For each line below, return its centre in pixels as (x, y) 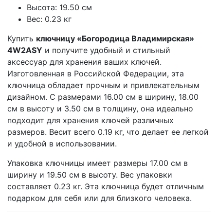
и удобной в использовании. (62, 144)
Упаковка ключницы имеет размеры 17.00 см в (98, 163)
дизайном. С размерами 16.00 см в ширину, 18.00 (103, 97)
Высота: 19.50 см (59, 8)
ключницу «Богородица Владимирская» (115, 39)
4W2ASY (25, 50)
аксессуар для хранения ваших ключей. (84, 62)
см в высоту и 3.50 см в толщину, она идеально (100, 109)
